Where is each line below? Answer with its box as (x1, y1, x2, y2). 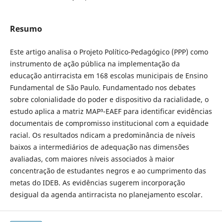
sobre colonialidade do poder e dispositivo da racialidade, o (9, 95, 209, 105)
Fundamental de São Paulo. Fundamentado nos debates (9, 83, 196, 93)
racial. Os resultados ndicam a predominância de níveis (9, 130, 195, 140)
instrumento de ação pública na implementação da (9, 59, 180, 69)
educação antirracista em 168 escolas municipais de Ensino (9, 71, 208, 81)
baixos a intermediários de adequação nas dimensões (9, 142, 189, 152)
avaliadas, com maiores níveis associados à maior (9, 154, 174, 164)
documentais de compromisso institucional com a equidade (9, 118, 209, 128)
